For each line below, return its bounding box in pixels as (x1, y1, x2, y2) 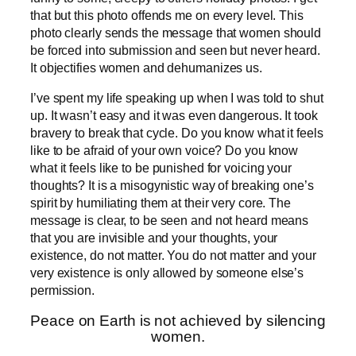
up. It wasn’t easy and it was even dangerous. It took (30, 107, 318, 122)
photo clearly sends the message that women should (30, 25, 322, 40)
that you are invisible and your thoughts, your (30, 230, 278, 245)
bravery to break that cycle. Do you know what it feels (30, 125, 323, 140)
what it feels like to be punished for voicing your (30, 160, 292, 175)
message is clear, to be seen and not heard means (30, 212, 309, 227)
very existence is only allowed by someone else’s (30, 265, 304, 280)
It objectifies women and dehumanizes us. (30, 60, 262, 75)
